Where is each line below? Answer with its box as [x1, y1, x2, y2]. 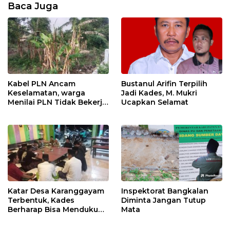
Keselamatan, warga [8, 88, 85, 98]
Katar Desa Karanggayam [8, 186, 104, 196]
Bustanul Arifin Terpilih [121, 79, 207, 88]
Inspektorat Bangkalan [121, 186, 208, 196]
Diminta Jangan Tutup [121, 196, 206, 205]
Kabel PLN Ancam [8, 79, 75, 88]
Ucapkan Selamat [121, 97, 188, 107]
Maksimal [8, 106, 44, 116]
